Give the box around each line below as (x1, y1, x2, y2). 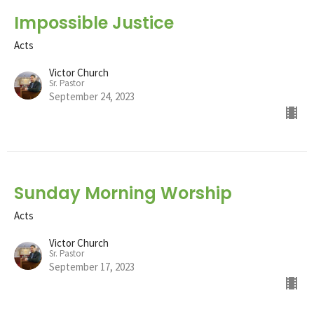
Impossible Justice (14, 11, 174, 34)
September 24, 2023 (49, 89, 135, 103)
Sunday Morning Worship (14, 181, 232, 205)
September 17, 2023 (49, 259, 135, 273)
